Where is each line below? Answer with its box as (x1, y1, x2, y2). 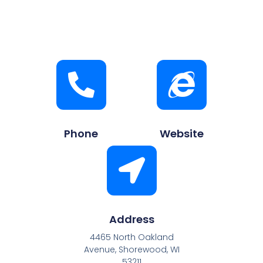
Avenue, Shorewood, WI (83, 243, 180, 255)
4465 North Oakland (89, 231, 174, 243)
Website (160, 126, 204, 141)
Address (109, 211, 154, 227)
